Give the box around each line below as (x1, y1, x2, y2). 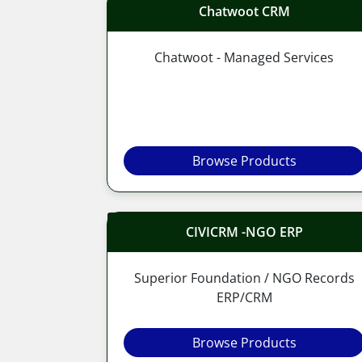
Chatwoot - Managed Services (154, 48, 334, 66)
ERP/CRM (216, 288, 272, 306)
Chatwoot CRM (198, 2, 290, 20)
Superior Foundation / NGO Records (133, 268, 355, 287)
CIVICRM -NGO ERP (185, 222, 303, 241)
